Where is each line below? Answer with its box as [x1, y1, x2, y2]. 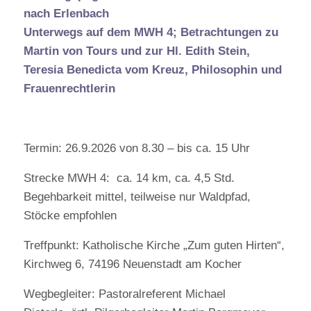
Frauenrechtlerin [23, 82, 115, 95]
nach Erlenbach [23, 7, 109, 20]
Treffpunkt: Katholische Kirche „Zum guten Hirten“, [23, 239, 285, 252]
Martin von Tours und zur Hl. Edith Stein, [23, 44, 250, 58]
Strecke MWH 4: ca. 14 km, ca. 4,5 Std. [23, 171, 235, 185]
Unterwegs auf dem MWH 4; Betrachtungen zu [23, 26, 278, 39]
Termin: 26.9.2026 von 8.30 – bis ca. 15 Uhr [23, 142, 250, 155]
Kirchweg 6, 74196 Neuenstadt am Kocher [23, 258, 242, 271]
